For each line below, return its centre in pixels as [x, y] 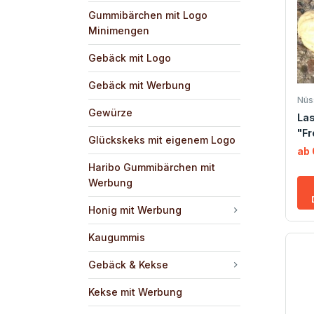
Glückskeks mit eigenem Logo [162, 139]
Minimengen [119, 30]
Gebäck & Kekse [128, 264]
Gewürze [110, 112]
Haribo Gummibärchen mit [152, 167]
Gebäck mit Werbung [139, 85]
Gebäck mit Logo [130, 57]
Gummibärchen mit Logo [148, 15]
